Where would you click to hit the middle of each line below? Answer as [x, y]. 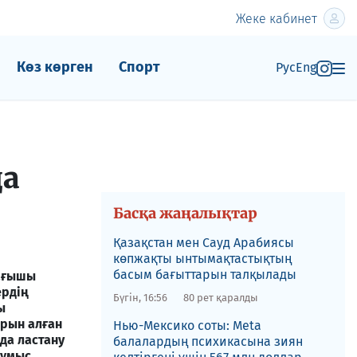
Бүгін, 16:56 [140, 298]
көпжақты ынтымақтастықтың [202, 259]
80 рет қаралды [220, 298]
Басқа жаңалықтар [185, 213]
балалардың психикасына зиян [208, 341]
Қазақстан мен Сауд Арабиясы [203, 243]
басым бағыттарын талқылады [204, 275]
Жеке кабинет [277, 18]
